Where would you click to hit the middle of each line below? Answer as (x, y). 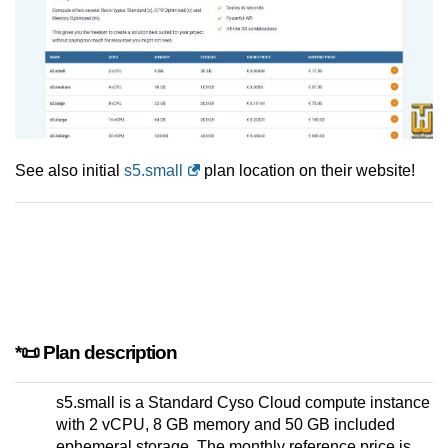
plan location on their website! (307, 171)
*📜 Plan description (96, 353)
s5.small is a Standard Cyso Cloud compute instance (243, 403)
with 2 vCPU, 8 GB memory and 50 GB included (225, 425)
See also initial (69, 171)
